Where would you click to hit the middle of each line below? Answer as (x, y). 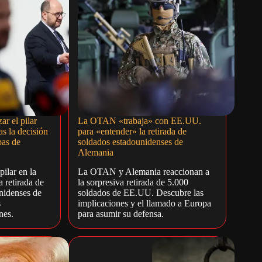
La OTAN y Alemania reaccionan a (144, 171)
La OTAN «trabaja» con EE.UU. (140, 120)
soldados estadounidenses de (131, 142)
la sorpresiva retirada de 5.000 (133, 182)
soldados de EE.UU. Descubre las (141, 192)
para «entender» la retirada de (132, 131)
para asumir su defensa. (121, 213)
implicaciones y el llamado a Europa (145, 203)
